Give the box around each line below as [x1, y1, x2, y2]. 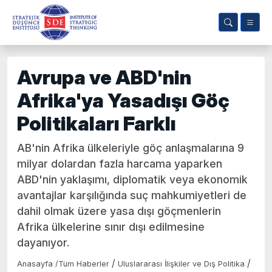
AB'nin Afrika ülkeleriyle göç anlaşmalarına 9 [17, 141, 244, 154]
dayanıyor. [17, 236, 69, 249]
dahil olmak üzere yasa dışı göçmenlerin [17, 205, 221, 217]
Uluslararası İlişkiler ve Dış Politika [118, 259, 245, 268]
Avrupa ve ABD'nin [17, 66, 191, 89]
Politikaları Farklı [17, 112, 176, 135]
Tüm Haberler [58, 259, 109, 268]
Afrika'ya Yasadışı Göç [17, 89, 229, 112]
